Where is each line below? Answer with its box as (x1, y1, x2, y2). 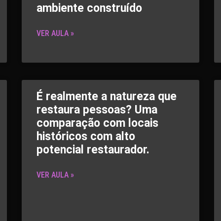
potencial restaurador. (37, 143, 149, 156)
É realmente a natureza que (37, 90, 177, 103)
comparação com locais (37, 116, 158, 130)
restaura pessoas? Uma (37, 103, 157, 116)
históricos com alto (37, 130, 135, 143)
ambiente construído (37, 1, 142, 15)
